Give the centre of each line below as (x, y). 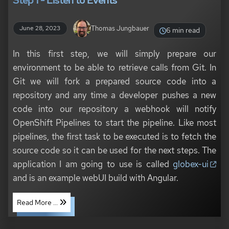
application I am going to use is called (93, 164)
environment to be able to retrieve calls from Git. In (114, 67)
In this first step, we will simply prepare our (114, 54)
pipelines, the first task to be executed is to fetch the (114, 136)
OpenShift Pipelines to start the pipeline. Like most (114, 123)
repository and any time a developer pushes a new (114, 95)
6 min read (183, 30)
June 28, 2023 (40, 28)
